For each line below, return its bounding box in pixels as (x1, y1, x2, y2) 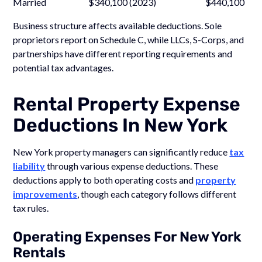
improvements (13, 188, 78, 199)
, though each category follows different (77, 188, 237, 199)
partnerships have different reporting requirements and (13, 47, 233, 59)
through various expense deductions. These (45, 160, 219, 171)
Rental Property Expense (13, 92, 241, 115)
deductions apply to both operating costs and (13, 174, 196, 185)
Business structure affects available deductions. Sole (13, 19, 222, 31)
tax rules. (13, 202, 49, 213)
